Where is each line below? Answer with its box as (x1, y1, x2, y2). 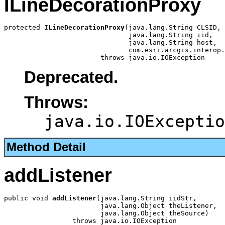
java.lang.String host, (4, 39, 217, 47)
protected (4, 24, 44, 32)
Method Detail (7, 140, 86, 154)
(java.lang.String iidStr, (96, 194, 197, 202)
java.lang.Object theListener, (4, 201, 217, 209)
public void (4, 194, 52, 202)
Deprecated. (24, 68, 118, 86)
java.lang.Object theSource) (4, 209, 209, 217)
